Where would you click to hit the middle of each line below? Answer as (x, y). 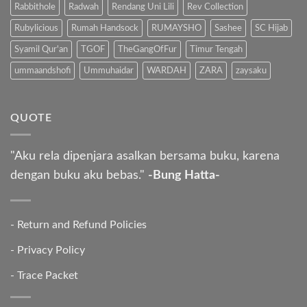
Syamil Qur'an (41, 49)
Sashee (228, 28)
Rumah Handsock (105, 28)
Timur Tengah (216, 49)
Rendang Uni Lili (143, 7)
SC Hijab (271, 28)
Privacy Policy (51, 250)
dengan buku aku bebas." (79, 175)
